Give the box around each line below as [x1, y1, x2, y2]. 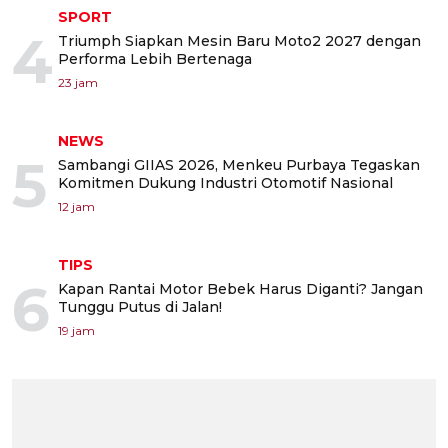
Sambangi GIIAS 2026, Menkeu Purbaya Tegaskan [58, 155, 420, 174]
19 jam [58, 322, 95, 338]
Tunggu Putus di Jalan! [58, 297, 222, 316]
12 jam [58, 198, 95, 214]
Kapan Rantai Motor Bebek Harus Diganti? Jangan [58, 279, 423, 298]
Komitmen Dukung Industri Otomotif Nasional [58, 173, 393, 192]
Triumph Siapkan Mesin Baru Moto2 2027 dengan [58, 31, 421, 50]
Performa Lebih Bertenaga [58, 49, 252, 68]
